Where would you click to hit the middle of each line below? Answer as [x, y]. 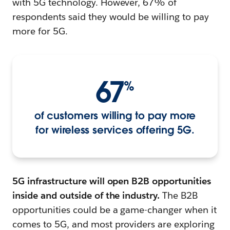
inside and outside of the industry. [86, 196]
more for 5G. [40, 31]
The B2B [179, 196]
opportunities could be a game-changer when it [115, 210]
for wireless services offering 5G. [115, 130]
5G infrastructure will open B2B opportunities [112, 181]
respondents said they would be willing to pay [111, 17]
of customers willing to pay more [115, 116]
